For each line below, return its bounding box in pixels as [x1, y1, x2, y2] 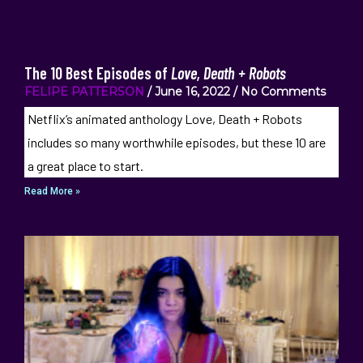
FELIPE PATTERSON [24, 84, 144, 100]
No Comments [237, 84, 326, 100]
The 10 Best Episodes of [24, 63, 171, 83]
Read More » [24, 186, 80, 198]
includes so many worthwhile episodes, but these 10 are [27, 135, 326, 151]
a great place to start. [27, 158, 143, 174]
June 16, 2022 [152, 84, 233, 100]
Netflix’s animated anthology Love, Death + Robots [27, 111, 302, 127]
